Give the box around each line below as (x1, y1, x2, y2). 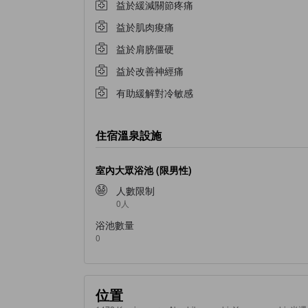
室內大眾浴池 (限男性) (96, 162, 192, 177)
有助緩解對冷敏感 (116, 85, 193, 100)
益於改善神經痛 (116, 63, 184, 78)
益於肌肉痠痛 (116, 19, 174, 34)
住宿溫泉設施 (96, 127, 162, 144)
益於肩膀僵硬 (116, 41, 174, 56)
